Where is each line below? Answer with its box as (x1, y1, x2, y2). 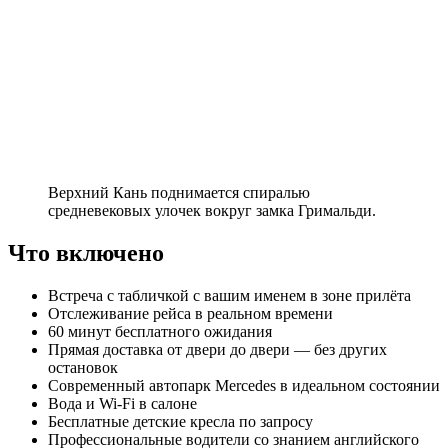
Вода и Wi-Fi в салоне (48, 394, 197, 412)
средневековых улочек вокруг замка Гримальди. (48, 201, 376, 219)
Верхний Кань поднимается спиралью (48, 183, 310, 201)
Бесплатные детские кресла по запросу (48, 412, 313, 430)
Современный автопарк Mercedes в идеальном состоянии (48, 376, 440, 394)
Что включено (8, 239, 164, 266)
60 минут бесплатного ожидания (48, 322, 272, 340)
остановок (48, 358, 118, 376)
